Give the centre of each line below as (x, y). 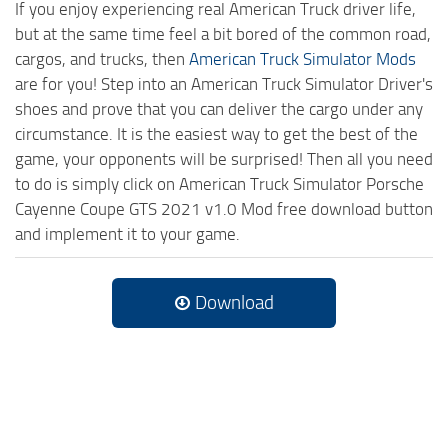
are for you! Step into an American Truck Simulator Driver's (224, 83)
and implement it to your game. (127, 233)
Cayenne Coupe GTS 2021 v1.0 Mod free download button (224, 208)
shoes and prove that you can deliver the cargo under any (219, 108)
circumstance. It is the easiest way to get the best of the (216, 133)
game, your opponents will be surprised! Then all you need (224, 158)
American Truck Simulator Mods (302, 58)
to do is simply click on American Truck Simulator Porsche (219, 183)
